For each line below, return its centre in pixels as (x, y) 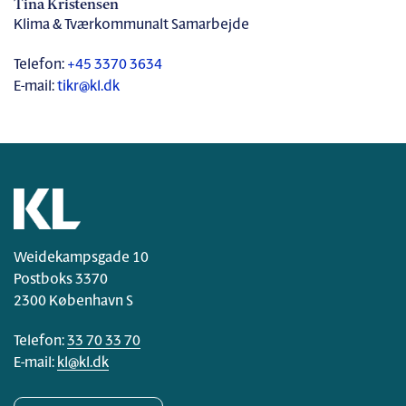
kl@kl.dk (83, 363)
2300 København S (73, 301)
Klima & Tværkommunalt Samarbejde (131, 25)
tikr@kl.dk (88, 87)
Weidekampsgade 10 (81, 258)
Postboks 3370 (61, 280)
